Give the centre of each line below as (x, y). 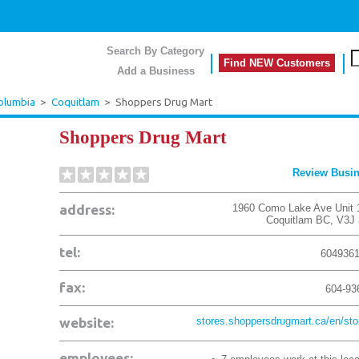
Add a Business (155, 71)
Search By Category (155, 51)
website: (87, 323)
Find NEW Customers (277, 63)
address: (87, 210)
